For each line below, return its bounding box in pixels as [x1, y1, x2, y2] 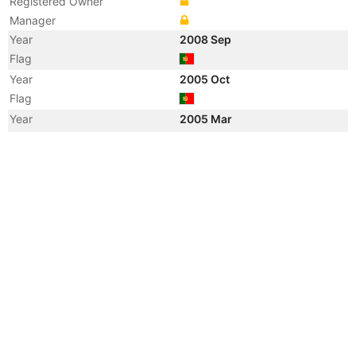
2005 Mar [180, 112, 234, 126]
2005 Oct [180, 72, 232, 86]
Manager [10, 14, 56, 27]
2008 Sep [180, 33, 234, 46]
